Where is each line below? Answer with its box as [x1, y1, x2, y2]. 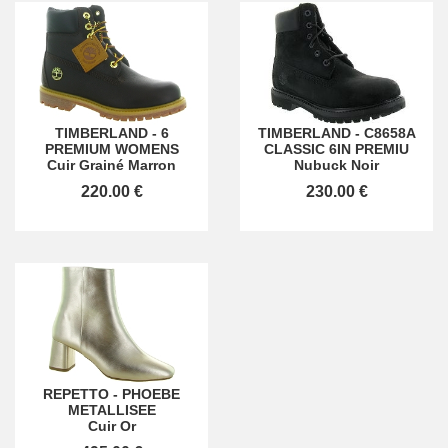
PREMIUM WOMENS [44, 141, 179, 158]
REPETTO [43, 385, 109, 402]
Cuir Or [87, 417, 136, 434]
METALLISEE [67, 401, 156, 418]
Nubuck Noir [294, 157, 379, 174]
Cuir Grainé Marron [47, 157, 176, 174]
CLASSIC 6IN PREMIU [264, 141, 409, 158]
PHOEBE [122, 385, 180, 402]
